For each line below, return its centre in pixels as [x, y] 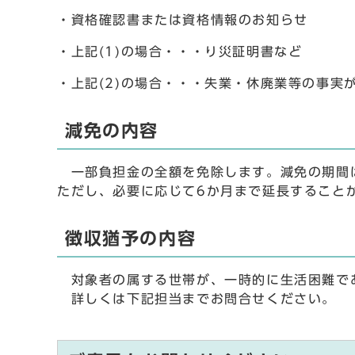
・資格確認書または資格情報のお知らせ [183, 20]
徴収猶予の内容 [131, 239]
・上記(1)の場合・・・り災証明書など [180, 52]
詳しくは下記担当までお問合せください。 [197, 299]
